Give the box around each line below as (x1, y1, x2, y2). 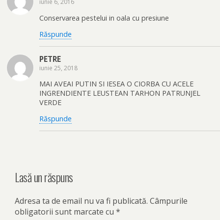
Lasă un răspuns (15, 167, 73, 186)
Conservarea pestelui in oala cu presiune (39, 13, 169, 23)
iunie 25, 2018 (39, 63, 78, 72)
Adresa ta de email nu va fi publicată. (15, 195, 148, 206)
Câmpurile (148, 195, 188, 206)
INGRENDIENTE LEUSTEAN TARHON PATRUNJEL (39, 88, 200, 98)
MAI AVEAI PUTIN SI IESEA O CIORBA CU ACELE (39, 79, 193, 88)
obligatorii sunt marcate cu (15, 206, 116, 217)
